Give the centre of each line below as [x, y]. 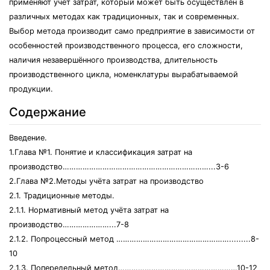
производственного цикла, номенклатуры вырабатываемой [124, 74]
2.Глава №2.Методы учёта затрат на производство [106, 181]
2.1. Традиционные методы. [62, 196]
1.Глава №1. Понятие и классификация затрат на [101, 152]
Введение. [28, 138]
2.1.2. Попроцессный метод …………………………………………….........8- [134, 239]
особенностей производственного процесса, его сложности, [126, 46]
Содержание [48, 112]
